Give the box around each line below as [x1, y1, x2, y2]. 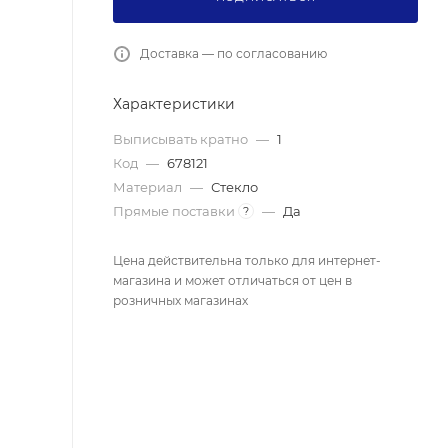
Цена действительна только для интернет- [113, 252, 381, 268]
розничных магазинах [113, 292, 248, 308]
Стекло [211, 178, 258, 195]
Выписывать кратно [113, 130, 251, 147]
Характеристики [113, 94, 235, 113]
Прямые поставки [113, 202, 238, 219]
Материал [113, 178, 185, 195]
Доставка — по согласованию [140, 45, 327, 61]
